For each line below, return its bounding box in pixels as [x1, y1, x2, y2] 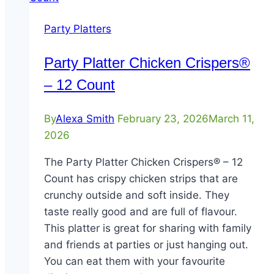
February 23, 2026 [117, 113, 209, 125]
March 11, [209, 113, 254, 125]
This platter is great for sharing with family [44, 222, 251, 235]
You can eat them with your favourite [44, 255, 225, 268]
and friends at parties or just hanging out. [44, 239, 248, 251]
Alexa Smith [56, 113, 114, 125]
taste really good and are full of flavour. [44, 206, 237, 218]
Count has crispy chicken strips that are [44, 172, 238, 185]
